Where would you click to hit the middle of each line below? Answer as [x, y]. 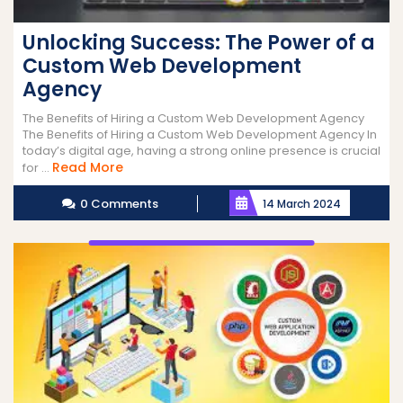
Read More [88, 167]
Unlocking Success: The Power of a [199, 42]
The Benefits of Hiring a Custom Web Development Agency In [200, 134]
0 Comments [119, 203]
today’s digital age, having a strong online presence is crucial [201, 150]
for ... [37, 167]
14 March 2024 [301, 203]
